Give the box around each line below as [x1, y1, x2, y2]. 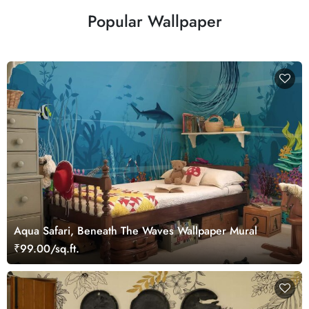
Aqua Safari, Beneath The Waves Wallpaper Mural [14, 223, 257, 239]
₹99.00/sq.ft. [14, 241, 79, 257]
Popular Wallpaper [87, 10, 222, 33]
